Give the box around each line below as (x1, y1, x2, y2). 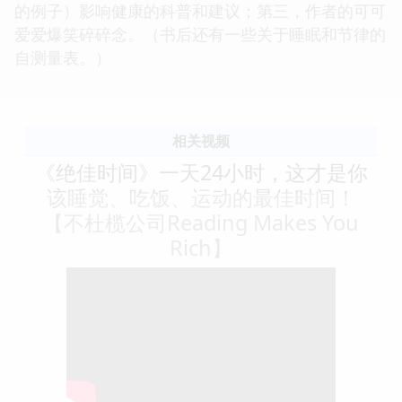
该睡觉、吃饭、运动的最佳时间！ (46, 182, 356, 212)
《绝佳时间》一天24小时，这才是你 (34, 157, 368, 187)
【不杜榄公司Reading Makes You (43, 207, 359, 237)
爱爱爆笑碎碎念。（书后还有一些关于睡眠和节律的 (14, 22, 386, 45)
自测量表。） (14, 46, 111, 68)
